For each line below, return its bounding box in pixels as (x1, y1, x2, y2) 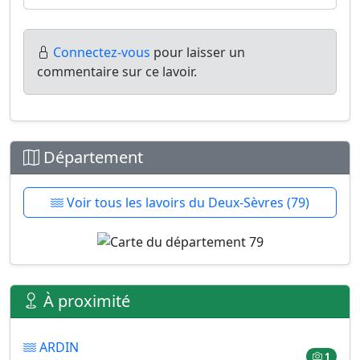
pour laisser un (150, 43, 245, 61)
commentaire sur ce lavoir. (37, 63, 197, 80)
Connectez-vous (53, 43, 150, 61)
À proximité (39, 289, 130, 312)
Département (39, 146, 143, 168)
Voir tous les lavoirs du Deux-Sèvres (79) (63, 194, 309, 211)
